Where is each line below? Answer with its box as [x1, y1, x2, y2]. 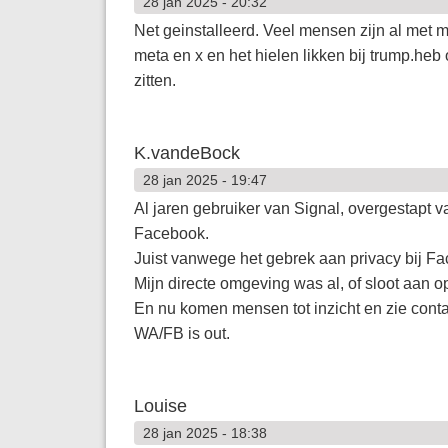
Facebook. [133, 224, 209, 242]
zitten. [133, 71, 176, 89]
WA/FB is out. [133, 324, 230, 342]
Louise [133, 395, 187, 416]
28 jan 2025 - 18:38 [142, 424, 267, 441]
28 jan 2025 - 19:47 [142, 171, 267, 188]
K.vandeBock [133, 142, 240, 163]
